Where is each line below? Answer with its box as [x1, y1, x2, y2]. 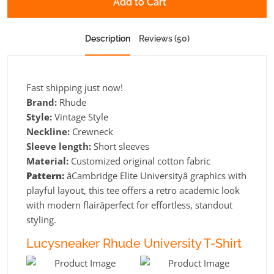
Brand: [26, 95, 59, 108]
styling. [26, 213, 56, 226]
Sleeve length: [26, 139, 91, 152]
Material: [26, 154, 71, 167]
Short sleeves [91, 139, 149, 152]
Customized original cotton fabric [71, 154, 210, 167]
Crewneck [70, 125, 113, 138]
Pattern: [26, 169, 67, 182]
